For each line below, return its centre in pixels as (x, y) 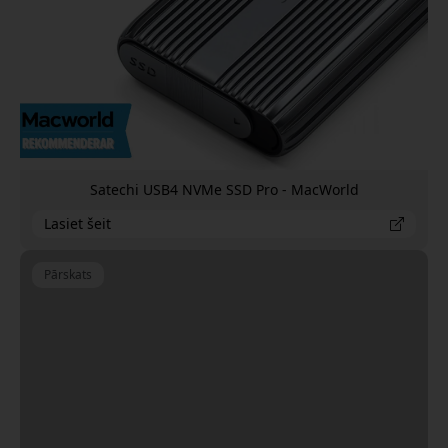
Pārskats (68, 275)
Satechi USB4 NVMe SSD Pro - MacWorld (224, 190)
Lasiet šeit (77, 224)
